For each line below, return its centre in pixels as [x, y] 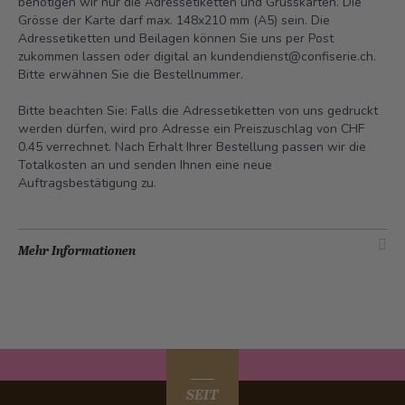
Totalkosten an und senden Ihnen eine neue [145, 165]
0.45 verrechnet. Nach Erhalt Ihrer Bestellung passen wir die [192, 146]
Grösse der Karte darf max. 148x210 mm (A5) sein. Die [174, 20]
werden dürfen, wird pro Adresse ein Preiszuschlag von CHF [191, 128]
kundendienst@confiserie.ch [292, 56]
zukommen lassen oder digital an [114, 56]
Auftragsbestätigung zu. [87, 183]
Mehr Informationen [77, 250]
